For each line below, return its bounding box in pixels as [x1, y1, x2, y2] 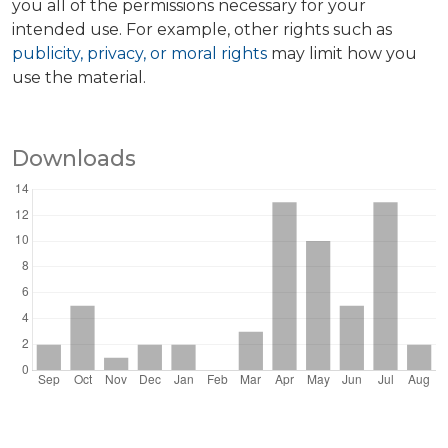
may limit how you [271, 44, 417, 64]
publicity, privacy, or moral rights [12, 44, 271, 64]
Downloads [12, 145, 136, 172]
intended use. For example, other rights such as [12, 20, 392, 40]
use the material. [12, 68, 146, 88]
